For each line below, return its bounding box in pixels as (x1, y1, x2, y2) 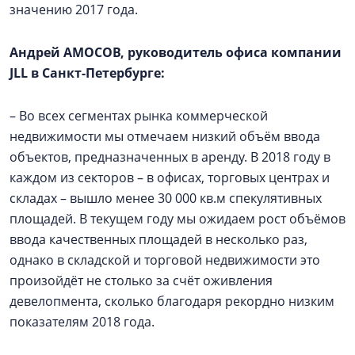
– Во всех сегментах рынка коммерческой (10, 107, 268, 124)
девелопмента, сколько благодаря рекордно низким (10, 292, 334, 310)
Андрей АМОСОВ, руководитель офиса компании (10, 44, 342, 61)
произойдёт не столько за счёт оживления (10, 272, 273, 289)
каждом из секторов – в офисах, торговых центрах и (10, 169, 330, 186)
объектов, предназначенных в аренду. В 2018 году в (10, 148, 330, 166)
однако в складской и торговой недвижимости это (10, 251, 320, 269)
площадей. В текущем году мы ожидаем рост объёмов (10, 210, 345, 227)
